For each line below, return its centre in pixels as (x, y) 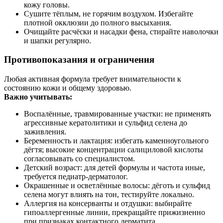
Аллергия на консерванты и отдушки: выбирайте (108, 204)
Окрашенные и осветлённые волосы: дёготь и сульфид (117, 186)
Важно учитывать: (38, 97)
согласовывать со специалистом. (79, 159)
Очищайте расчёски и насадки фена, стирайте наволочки (121, 31)
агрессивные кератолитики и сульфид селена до (106, 123)
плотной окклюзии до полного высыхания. (98, 22)
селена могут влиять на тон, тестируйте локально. (109, 195)
